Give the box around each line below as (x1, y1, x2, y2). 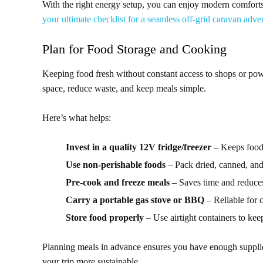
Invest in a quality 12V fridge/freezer (66, 142, 211, 153)
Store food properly (66, 213, 144, 223)
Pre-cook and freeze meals (66, 177, 170, 188)
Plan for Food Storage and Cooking (42, 42, 227, 57)
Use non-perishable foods (66, 160, 166, 170)
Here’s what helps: (42, 113, 111, 123)
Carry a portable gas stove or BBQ (66, 195, 204, 205)
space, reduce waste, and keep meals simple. (42, 83, 206, 94)
